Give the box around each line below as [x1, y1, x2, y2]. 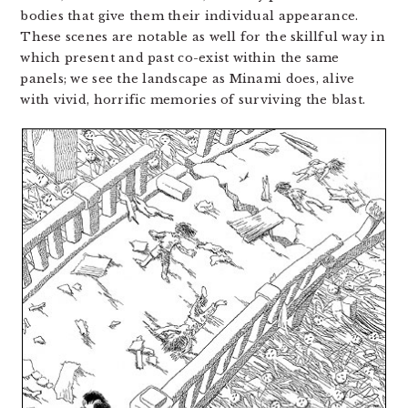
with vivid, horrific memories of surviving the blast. [20, 92, 366, 108]
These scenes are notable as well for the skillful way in [20, 29, 385, 46]
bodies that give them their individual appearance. [20, 8, 359, 25]
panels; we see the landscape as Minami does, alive [20, 71, 355, 87]
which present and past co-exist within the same [20, 50, 340, 66]
